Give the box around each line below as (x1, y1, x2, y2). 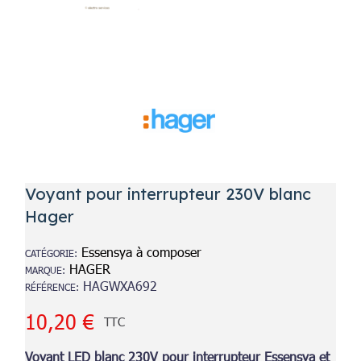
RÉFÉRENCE (25, 280, 77, 293)
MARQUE (25, 263, 63, 276)
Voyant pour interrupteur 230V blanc (25, 183, 312, 204)
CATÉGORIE (25, 247, 75, 259)
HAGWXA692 (83, 277, 158, 293)
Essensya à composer (81, 243, 202, 259)
